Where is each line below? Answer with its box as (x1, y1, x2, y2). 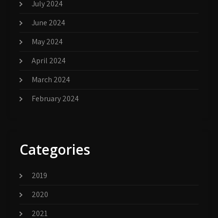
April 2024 (32, 55, 66, 66)
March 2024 (32, 74, 70, 85)
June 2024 (32, 17, 65, 28)
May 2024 (32, 36, 63, 47)
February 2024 (32, 93, 79, 104)
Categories (19, 140, 90, 159)
